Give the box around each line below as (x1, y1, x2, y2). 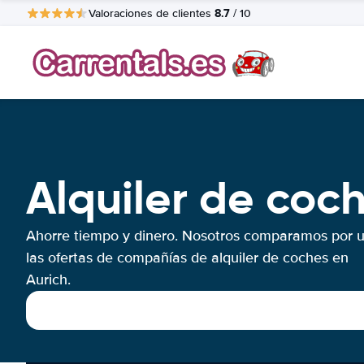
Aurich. (26, 271, 71, 288)
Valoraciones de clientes (89, 6, 214, 20)
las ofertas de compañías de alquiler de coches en (26, 249, 349, 266)
